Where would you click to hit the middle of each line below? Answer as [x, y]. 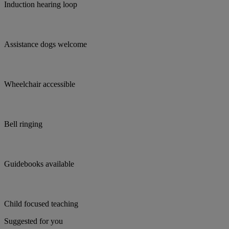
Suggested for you [33, 221]
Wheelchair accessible [40, 84]
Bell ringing [23, 124]
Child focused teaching [41, 204]
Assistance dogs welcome [45, 44]
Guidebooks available [39, 164]
